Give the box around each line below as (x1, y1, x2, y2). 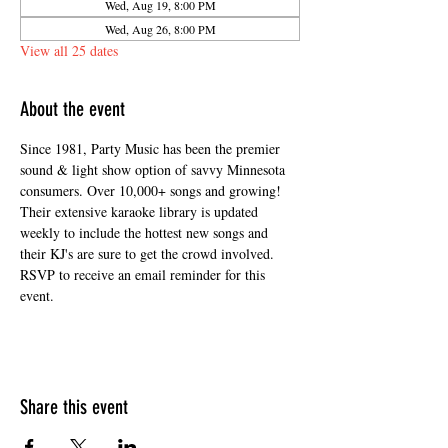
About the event (20, 97, 125, 121)
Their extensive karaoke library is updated (20, 202, 262, 221)
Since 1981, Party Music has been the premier (20, 139, 284, 158)
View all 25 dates (20, 41, 118, 60)
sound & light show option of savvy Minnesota (20, 160, 289, 179)
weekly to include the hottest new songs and (20, 223, 272, 242)
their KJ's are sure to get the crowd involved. (20, 244, 278, 263)
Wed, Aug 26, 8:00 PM (104, 21, 216, 37)
